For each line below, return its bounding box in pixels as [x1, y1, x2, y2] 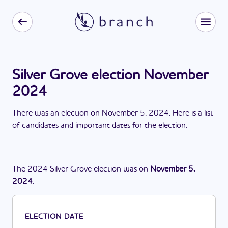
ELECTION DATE [25, 213, 83, 220]
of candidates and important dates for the [12, 122, 158, 130]
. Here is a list [169, 109, 213, 118]
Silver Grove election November [12, 69, 209, 83]
